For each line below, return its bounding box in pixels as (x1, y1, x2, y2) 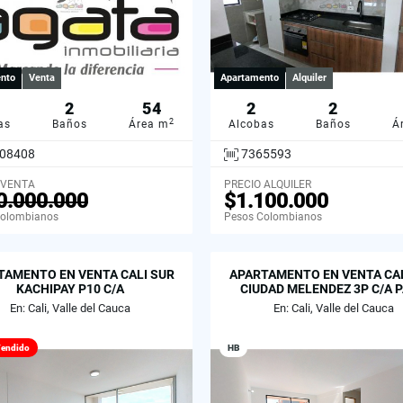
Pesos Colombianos (224, 210, 322, 224)
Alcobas (228, 118, 274, 131)
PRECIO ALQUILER (224, 178, 311, 192)
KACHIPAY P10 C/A (15, 282, 124, 297)
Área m (129, 118, 169, 131)
